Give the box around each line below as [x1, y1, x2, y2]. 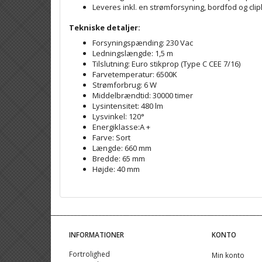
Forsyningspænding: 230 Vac [92, 37, 193, 48]
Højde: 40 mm [92, 163, 140, 174]
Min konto [211, 250, 244, 260]
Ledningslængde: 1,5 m [92, 47, 173, 58]
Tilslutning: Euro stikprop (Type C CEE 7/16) [92, 58, 240, 69]
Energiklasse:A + [92, 121, 150, 132]
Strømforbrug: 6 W [92, 79, 157, 90]
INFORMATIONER [69, 230, 124, 239]
